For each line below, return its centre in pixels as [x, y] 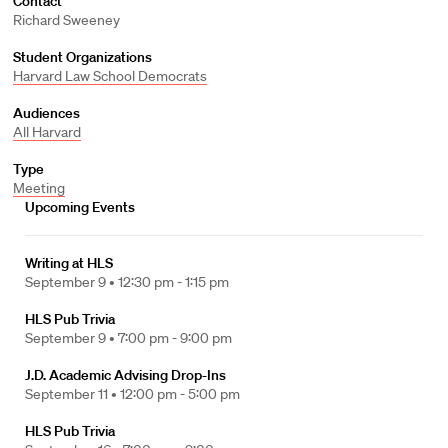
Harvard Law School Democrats [109, 76]
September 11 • [72, 394]
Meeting [38, 188]
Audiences [46, 113]
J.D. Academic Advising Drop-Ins [125, 375]
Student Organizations [82, 57]
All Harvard [46, 132]
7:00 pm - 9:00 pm [175, 338]
